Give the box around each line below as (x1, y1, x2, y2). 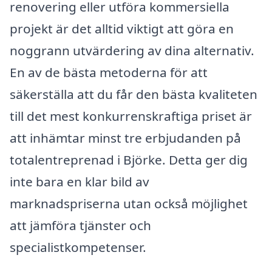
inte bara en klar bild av (10, 172, 149, 190)
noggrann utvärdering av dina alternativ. (10, 41, 254, 59)
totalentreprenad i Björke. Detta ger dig (10, 151, 248, 168)
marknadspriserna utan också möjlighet (10, 194, 248, 212)
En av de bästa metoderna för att (10, 63, 208, 81)
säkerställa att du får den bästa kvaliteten (10, 85, 257, 103)
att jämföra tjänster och (10, 216, 151, 234)
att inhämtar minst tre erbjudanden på (10, 129, 241, 146)
